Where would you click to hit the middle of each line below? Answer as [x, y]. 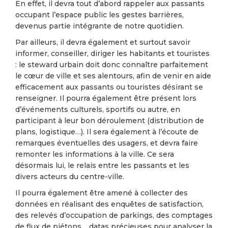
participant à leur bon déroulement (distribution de [110, 121]
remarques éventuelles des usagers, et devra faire [107, 143]
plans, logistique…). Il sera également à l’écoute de [107, 132]
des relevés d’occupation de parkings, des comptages [114, 215]
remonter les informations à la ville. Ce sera [95, 154]
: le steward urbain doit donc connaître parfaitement [112, 65]
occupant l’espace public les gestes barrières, [99, 15]
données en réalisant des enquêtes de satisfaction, [109, 204]
